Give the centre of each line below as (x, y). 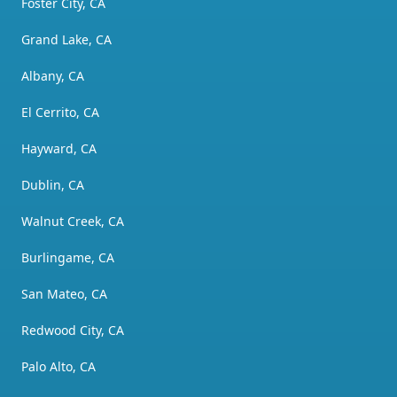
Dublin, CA (53, 184)
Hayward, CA (59, 148)
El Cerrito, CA (60, 112)
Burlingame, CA (68, 257)
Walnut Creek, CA (73, 221)
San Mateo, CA (64, 293)
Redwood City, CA (73, 330)
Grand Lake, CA (66, 39)
